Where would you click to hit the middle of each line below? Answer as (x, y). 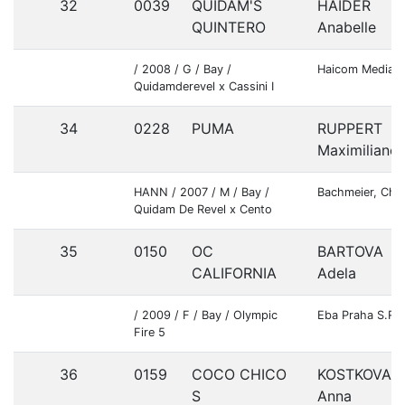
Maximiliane (358, 150)
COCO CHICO (239, 374)
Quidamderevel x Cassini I (204, 86)
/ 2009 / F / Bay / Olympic (206, 315)
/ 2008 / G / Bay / (183, 69)
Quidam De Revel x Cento (203, 209)
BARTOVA (350, 251)
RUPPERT (350, 128)
